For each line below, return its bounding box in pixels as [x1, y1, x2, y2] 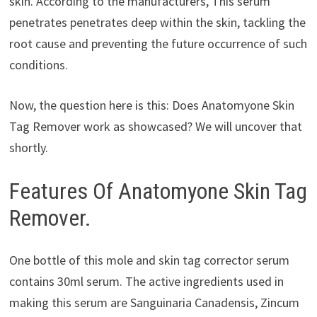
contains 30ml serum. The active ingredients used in [8, 273, 284, 290]
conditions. [8, 56, 68, 73]
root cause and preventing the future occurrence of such [8, 35, 307, 52]
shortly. [8, 139, 48, 156]
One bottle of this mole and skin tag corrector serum [8, 252, 289, 269]
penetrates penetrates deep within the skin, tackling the [8, 13, 306, 30]
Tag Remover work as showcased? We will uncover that [8, 117, 302, 134]
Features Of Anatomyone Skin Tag [8, 177, 307, 204]
